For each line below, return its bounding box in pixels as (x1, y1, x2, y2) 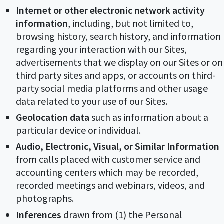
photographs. (16, 192, 74, 205)
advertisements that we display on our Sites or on (16, 55, 223, 68)
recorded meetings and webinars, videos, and (16, 179, 205, 192)
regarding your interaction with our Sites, (16, 42, 187, 55)
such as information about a (89, 110, 208, 123)
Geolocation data (16, 110, 89, 123)
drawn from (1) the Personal (61, 208, 182, 221)
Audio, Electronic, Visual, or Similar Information (16, 140, 219, 153)
